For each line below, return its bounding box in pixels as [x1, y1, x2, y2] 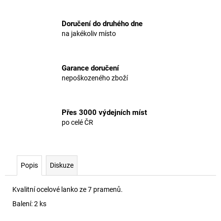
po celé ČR [62, 118, 93, 127]
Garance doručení [62, 64, 119, 73]
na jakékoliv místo [62, 30, 116, 38]
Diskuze [50, 161, 74, 169]
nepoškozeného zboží [62, 74, 128, 82]
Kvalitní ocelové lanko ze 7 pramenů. [12, 185, 123, 193]
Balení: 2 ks [12, 199, 46, 208]
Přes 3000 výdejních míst [62, 108, 147, 117]
